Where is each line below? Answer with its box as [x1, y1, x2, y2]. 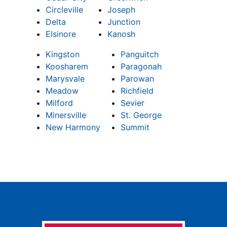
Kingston [46, 49, 80, 59]
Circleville [46, 4, 83, 15]
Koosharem [46, 61, 88, 71]
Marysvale [46, 73, 85, 84]
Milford [46, 97, 73, 108]
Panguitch [121, 49, 159, 59]
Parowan [121, 73, 154, 84]
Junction [107, 16, 140, 27]
